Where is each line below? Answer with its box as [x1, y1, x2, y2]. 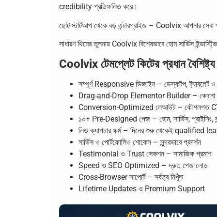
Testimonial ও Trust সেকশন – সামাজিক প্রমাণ [78, 149, 211, 158]
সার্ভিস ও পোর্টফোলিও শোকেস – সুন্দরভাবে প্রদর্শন [78, 137, 201, 147]
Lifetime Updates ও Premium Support [78, 184, 205, 193]
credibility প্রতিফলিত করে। [59, 2, 138, 12]
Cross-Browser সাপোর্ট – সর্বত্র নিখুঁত [78, 172, 183, 182]
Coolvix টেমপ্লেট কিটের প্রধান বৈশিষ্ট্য [59, 57, 215, 71]
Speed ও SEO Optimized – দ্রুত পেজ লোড [78, 160, 208, 170]
